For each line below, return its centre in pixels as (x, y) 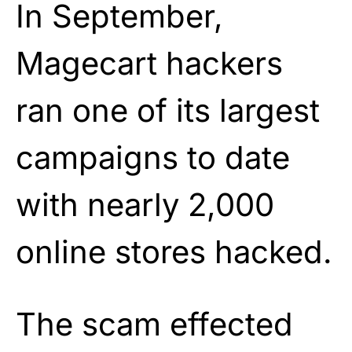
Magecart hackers (149, 63)
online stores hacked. (174, 251)
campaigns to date (153, 157)
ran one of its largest (168, 110)
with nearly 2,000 (145, 204)
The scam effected (154, 324)
